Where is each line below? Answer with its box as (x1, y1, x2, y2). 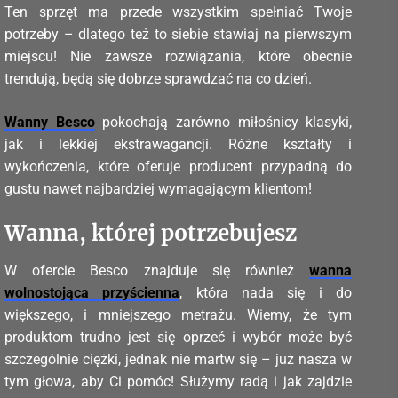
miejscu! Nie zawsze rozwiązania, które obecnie (4, 47, 353, 65)
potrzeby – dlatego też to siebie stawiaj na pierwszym (4, 25, 353, 43)
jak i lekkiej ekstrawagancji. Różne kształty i (4, 135, 353, 153)
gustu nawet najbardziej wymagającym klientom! (4, 179, 312, 197)
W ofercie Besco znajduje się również (4, 261, 310, 279)
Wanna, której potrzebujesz (4, 219, 297, 247)
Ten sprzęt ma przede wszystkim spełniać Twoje (4, 3, 353, 20)
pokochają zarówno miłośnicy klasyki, (94, 113, 353, 131)
